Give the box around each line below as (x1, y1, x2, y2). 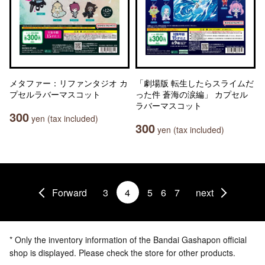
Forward (51, 185, 87, 199)
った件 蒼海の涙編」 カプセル (135, 88, 248, 100)
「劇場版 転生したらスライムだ (135, 77, 254, 89)
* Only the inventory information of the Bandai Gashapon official (9, 234, 247, 245)
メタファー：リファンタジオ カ (9, 77, 128, 89)
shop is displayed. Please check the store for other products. (9, 247, 235, 258)
